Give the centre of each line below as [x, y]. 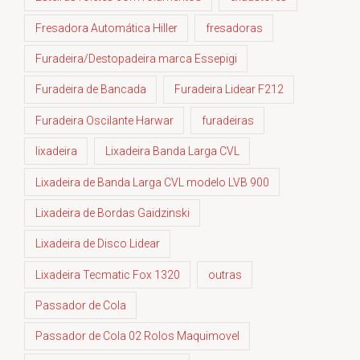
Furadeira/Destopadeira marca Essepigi [136, 59]
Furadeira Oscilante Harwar [104, 120]
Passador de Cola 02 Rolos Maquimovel [137, 336]
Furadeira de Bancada [90, 90]
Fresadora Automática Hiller [106, 28]
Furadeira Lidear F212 [229, 90]
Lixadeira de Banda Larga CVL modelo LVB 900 [152, 182]
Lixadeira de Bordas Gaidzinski [112, 213]
